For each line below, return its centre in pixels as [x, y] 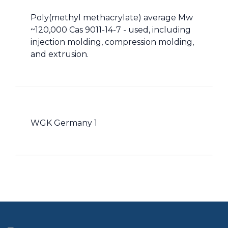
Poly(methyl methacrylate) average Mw [112, 18]
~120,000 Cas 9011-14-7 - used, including [111, 30]
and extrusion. [60, 54]
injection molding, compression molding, [112, 42]
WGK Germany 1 [64, 123]
